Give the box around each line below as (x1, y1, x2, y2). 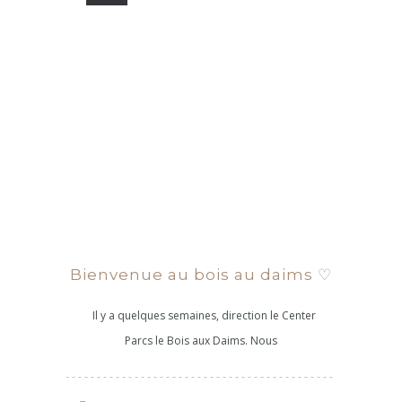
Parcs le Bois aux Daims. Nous (125, 333, 277, 348)
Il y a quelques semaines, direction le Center (86, 308, 316, 323)
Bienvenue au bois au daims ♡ (70, 266, 332, 284)
